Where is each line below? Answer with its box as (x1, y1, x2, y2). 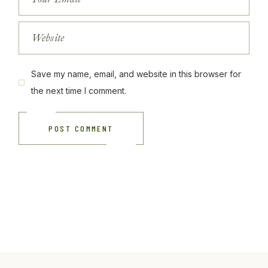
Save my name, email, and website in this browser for (31, 69, 242, 80)
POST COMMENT (48, 123, 114, 134)
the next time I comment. (31, 86, 127, 96)
